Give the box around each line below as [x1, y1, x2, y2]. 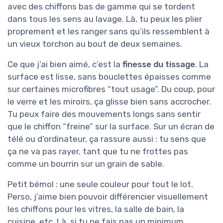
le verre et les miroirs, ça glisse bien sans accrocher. [7, 97, 211, 107]
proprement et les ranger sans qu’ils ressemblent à [7, 26, 210, 37]
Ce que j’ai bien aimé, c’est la [7, 59, 122, 70]
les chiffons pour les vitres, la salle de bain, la [7, 204, 184, 215]
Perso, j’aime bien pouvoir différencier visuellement [7, 192, 208, 202]
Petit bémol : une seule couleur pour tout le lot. [7, 179, 193, 190]
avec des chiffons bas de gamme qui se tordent [7, 1, 195, 12]
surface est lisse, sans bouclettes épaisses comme [7, 72, 211, 82]
